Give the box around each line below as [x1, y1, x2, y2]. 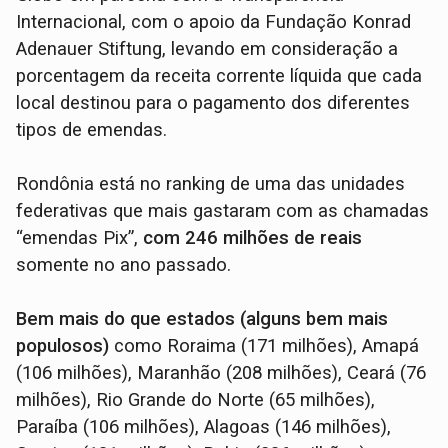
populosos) [16, 334, 115, 357]
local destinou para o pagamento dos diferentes [16, 91, 411, 114]
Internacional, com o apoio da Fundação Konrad [16, 10, 412, 33]
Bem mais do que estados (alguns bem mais [16, 307, 389, 330]
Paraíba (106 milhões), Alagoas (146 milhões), [16, 415, 392, 438]
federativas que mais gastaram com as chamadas [16, 199, 430, 222]
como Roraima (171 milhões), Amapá [114, 334, 420, 357]
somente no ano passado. [16, 253, 232, 276]
